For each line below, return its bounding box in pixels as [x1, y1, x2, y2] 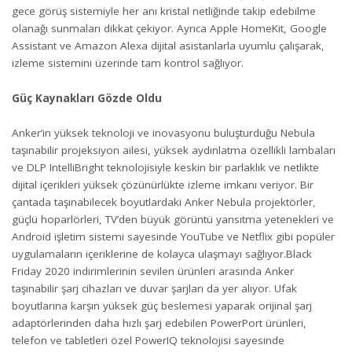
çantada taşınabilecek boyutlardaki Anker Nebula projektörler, [12, 195, 316, 209]
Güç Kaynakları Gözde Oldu [12, 90, 162, 105]
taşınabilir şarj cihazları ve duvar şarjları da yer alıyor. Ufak [12, 281, 297, 295]
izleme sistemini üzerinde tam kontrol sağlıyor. [12, 56, 244, 70]
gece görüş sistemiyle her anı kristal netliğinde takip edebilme [12, 4, 316, 18]
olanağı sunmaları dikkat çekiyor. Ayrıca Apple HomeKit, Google [12, 21, 327, 35]
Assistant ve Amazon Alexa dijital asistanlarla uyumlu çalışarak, [12, 38, 324, 53]
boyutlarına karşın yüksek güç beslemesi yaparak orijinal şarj [12, 299, 312, 313]
